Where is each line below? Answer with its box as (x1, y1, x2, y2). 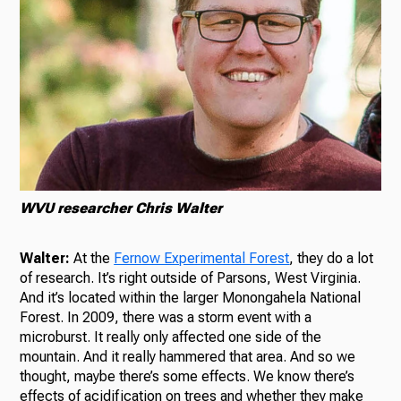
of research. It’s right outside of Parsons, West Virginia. (20, 269, 362, 287)
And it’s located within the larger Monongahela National (20, 289, 362, 307)
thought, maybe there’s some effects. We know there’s (20, 368, 355, 386)
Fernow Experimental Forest (114, 250, 290, 268)
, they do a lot (289, 250, 374, 268)
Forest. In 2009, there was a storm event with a (20, 309, 312, 327)
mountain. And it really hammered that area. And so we (20, 348, 356, 366)
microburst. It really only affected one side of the (20, 328, 322, 346)
